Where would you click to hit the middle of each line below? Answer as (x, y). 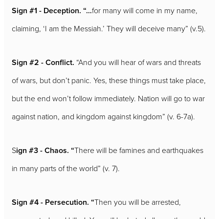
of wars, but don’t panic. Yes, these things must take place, (109, 80)
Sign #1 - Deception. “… (52, 10)
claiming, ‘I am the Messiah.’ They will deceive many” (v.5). (109, 28)
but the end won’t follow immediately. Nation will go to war (108, 98)
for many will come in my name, (145, 10)
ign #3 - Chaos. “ (45, 150)
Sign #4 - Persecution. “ (53, 202)
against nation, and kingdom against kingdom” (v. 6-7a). (103, 116)
